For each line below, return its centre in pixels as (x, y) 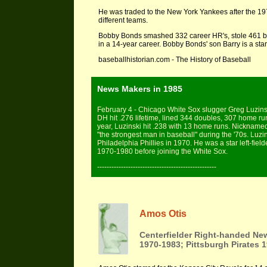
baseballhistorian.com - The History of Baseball (175, 60)
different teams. (123, 20)
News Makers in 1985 (140, 89)
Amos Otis (163, 214)
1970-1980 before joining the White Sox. (162, 151)
